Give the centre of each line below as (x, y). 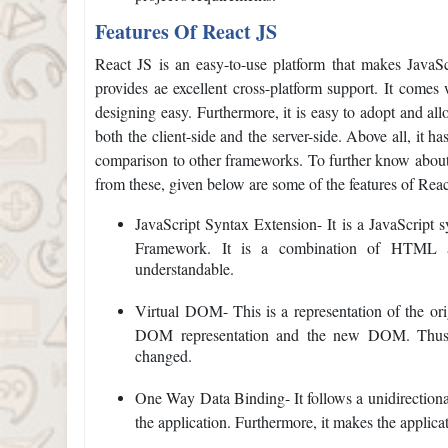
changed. (164, 355)
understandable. (185, 268)
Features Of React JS (186, 32)
